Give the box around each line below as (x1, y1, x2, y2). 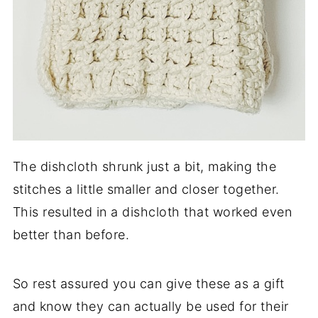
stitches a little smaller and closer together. (12, 182, 280, 197)
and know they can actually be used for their (12, 299, 289, 314)
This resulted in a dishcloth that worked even (12, 204, 292, 220)
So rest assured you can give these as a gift (12, 276, 285, 292)
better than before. (12, 227, 130, 243)
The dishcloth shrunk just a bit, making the (12, 159, 277, 175)
